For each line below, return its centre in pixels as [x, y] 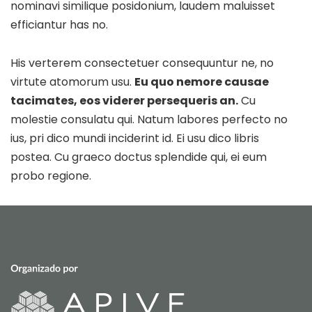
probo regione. [51, 176]
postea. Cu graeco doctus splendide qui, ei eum [139, 157]
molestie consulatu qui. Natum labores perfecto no [149, 120]
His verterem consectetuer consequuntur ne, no [142, 63]
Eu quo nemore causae [202, 82]
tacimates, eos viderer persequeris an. [124, 101]
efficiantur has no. [59, 25]
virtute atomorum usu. [72, 82]
